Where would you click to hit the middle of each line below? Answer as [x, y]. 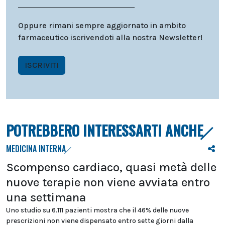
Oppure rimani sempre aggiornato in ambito [102, 25]
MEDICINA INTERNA [36, 149]
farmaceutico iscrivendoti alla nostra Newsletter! [110, 37]
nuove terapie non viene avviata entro [108, 182]
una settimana [46, 197]
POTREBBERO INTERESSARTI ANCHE [104, 130]
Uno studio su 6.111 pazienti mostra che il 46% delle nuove [97, 210]
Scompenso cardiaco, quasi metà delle [111, 167]
